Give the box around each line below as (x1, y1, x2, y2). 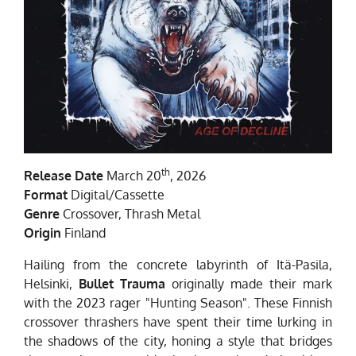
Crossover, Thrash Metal (60, 206, 200, 222)
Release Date (24, 168, 103, 184)
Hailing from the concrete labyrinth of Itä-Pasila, (24, 257, 332, 273)
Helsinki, (24, 276, 79, 292)
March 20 (103, 168, 161, 184)
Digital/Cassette (68, 187, 164, 203)
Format (24, 187, 68, 203)
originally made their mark (165, 276, 332, 292)
